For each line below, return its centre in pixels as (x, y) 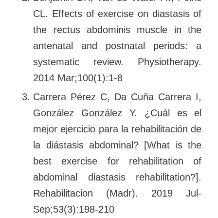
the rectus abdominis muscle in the (118, 30)
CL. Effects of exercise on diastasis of (118, 14)
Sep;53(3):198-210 (74, 209)
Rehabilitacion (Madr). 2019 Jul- (118, 193)
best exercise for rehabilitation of (118, 161)
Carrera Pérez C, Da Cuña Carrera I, (118, 97)
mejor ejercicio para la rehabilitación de (118, 129)
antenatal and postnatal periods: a (118, 46)
